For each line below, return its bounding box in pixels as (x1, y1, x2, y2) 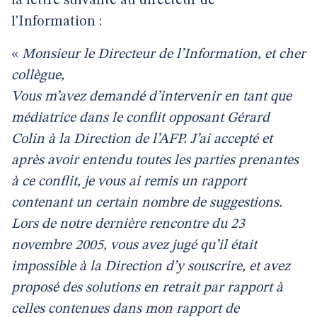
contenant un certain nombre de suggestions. (11, 196, 282, 210)
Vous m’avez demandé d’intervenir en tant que (11, 90, 292, 104)
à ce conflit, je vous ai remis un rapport (11, 175, 246, 189)
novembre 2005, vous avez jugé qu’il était (11, 238, 257, 253)
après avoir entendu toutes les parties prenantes (11, 154, 299, 168)
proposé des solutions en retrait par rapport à (11, 281, 283, 295)
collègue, (11, 69, 64, 83)
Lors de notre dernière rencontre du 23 (11, 217, 245, 231)
